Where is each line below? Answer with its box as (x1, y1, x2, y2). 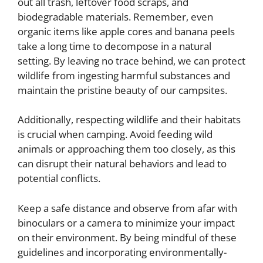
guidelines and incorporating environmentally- (18, 245, 227, 259)
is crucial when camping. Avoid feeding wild (18, 127, 213, 141)
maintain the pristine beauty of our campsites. (18, 83, 227, 97)
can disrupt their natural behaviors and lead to (18, 157, 227, 170)
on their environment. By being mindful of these (18, 230, 237, 244)
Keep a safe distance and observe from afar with (18, 201, 237, 215)
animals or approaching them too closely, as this (18, 142, 235, 156)
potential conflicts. (18, 171, 100, 185)
